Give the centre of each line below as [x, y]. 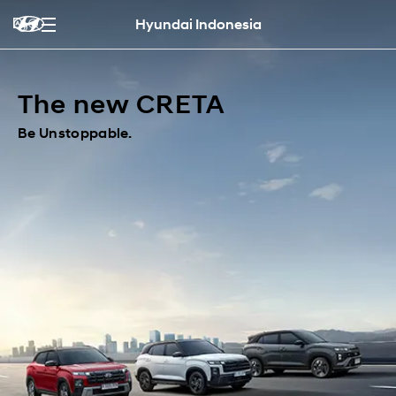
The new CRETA [122, 104]
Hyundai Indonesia [198, 24]
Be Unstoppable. [75, 133]
